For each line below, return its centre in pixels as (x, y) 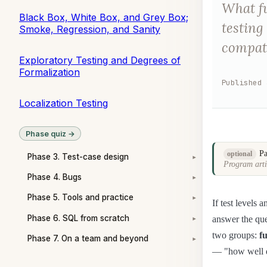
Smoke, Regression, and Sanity (90, 29)
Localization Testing (63, 103)
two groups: (236, 235)
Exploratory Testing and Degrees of (100, 60)
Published (242, 82)
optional (240, 153)
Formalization (49, 72)
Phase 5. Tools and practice (80, 198)
